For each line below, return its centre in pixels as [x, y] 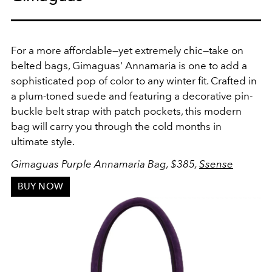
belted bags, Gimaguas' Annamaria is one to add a [129, 65]
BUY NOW [40, 187]
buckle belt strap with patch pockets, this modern [126, 111]
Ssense [216, 164]
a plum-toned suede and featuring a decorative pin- [132, 96]
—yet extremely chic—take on [178, 50]
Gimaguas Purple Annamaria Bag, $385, [105, 164]
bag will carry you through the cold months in [116, 126]
